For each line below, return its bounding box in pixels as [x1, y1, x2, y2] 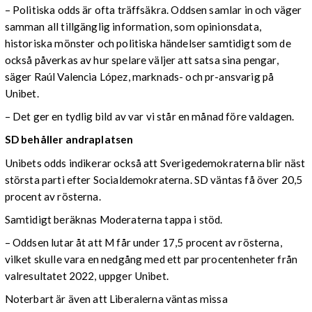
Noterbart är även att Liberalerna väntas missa [4, 292, 228, 306]
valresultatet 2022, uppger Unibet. [4, 269, 169, 282]
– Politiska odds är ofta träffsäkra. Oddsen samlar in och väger [4, 3, 302, 17]
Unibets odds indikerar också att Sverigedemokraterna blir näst [4, 156, 306, 169]
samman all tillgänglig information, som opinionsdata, [4, 20, 261, 33]
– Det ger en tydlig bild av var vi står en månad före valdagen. [4, 110, 295, 123]
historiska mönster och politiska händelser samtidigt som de [4, 37, 291, 50]
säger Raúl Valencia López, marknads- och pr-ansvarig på [4, 70, 274, 84]
